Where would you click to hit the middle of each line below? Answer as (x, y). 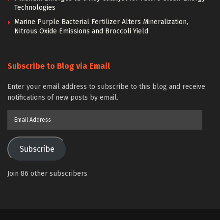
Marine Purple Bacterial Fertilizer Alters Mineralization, (101, 22)
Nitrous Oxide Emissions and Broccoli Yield (81, 31)
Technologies (35, 8)
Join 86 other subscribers (47, 174)
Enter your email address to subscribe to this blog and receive (106, 87)
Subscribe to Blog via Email (59, 66)
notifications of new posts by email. (63, 97)
